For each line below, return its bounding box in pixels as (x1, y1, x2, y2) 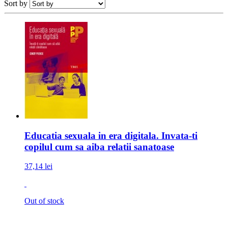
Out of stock (24, 196, 64, 206)
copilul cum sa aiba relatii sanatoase (24, 141, 174, 152)
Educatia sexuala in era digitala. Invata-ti (24, 130, 197, 141)
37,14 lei (24, 162, 52, 171)
